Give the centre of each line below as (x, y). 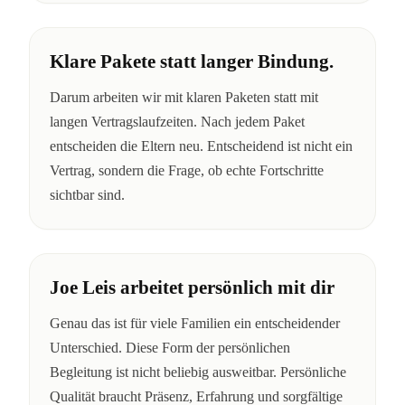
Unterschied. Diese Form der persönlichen (170, 347)
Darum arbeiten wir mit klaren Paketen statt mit (184, 97)
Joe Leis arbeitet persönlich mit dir (192, 287)
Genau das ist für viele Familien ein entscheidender (195, 323)
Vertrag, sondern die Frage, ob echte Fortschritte (187, 170)
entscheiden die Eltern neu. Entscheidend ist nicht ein (201, 146)
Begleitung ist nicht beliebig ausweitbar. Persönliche (198, 372)
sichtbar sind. (87, 194)
